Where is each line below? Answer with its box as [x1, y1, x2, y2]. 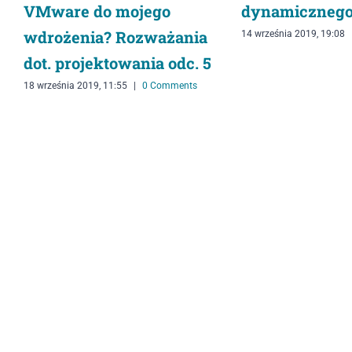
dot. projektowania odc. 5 [24, 53, 211, 74]
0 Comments [142, 80, 197, 92]
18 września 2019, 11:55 [24, 80, 127, 92]
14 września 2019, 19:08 [240, 28, 345, 40]
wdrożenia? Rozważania [24, 27, 207, 48]
